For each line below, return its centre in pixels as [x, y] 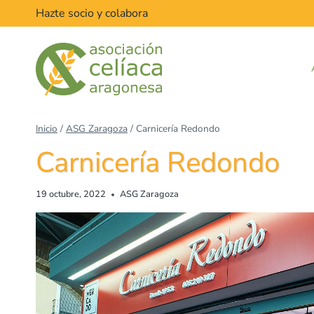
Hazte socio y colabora [92, 14]
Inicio [47, 129]
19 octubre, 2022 [71, 194]
